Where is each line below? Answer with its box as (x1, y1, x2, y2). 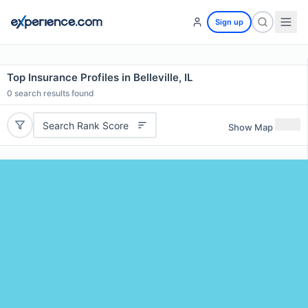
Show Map (228, 121, 273, 133)
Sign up (215, 17, 243, 27)
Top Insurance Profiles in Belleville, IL (7, 71, 192, 84)
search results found (12, 88, 94, 98)
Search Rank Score (42, 119, 129, 131)
